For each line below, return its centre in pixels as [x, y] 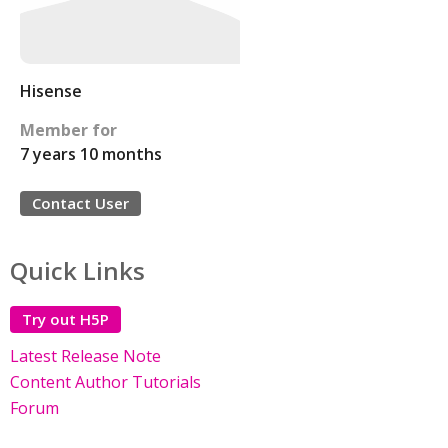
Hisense [51, 91]
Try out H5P [65, 319]
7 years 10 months [91, 154]
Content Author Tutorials [105, 382]
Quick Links [77, 270]
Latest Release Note [85, 356]
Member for [68, 130]
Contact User [80, 203]
